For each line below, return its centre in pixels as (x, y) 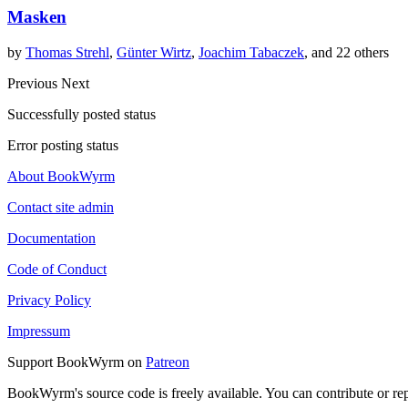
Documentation (51, 238)
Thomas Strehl (67, 52)
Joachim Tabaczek (251, 52)
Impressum (39, 331)
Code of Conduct (57, 269)
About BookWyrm (61, 176)
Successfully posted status (82, 114)
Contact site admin (61, 207)
